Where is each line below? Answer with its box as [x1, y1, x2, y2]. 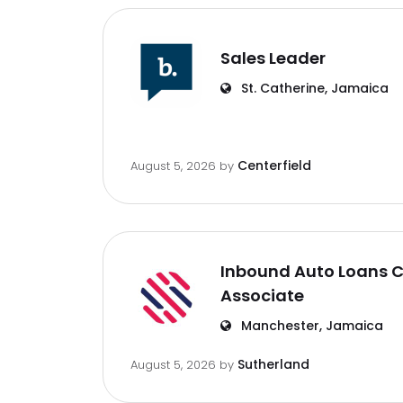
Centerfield [237, 157, 311, 175]
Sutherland [237, 355, 309, 373]
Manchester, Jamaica [237, 317, 383, 335]
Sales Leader [220, 47, 326, 69]
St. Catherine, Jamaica [237, 79, 389, 97]
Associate [220, 284, 304, 307]
